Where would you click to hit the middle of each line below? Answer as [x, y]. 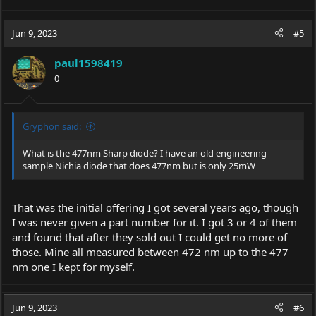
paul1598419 [89, 62]
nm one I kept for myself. [73, 266]
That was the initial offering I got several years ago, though [155, 207]
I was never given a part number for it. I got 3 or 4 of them [154, 222]
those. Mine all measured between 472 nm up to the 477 [150, 251]
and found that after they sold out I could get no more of [150, 237]
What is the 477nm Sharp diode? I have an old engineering [145, 153]
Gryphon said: [52, 126]
